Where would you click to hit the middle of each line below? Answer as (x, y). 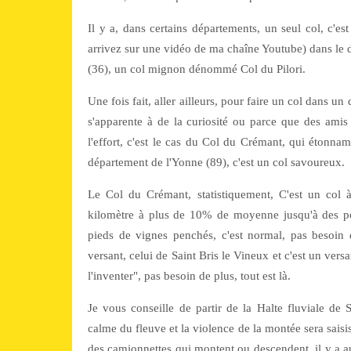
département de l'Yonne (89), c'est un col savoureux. (216, 162)
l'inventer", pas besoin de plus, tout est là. (189, 276)
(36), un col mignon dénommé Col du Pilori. (197, 69)
